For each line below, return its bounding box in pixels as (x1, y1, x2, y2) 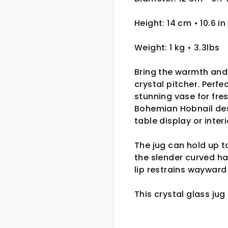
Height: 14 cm (134, 17, 194, 29)
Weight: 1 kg (134, 41, 188, 53)
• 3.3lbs (187, 41, 220, 53)
